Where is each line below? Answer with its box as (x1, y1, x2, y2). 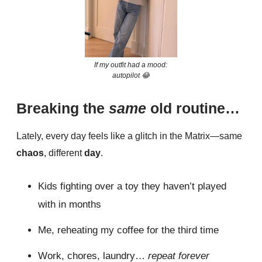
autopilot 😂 (112, 71, 150, 80)
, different (44, 148, 84, 158)
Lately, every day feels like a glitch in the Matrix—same (16, 131, 242, 142)
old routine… (150, 100, 240, 117)
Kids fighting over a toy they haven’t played (38, 181, 226, 192)
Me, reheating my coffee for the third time (38, 225, 219, 236)
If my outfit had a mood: (94, 61, 168, 70)
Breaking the (16, 100, 109, 117)
